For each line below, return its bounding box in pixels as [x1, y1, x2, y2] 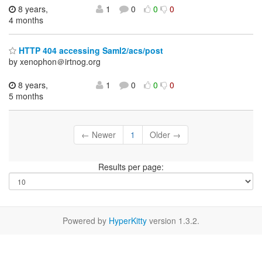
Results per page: [98, 160, 164, 173]
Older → [150, 128, 181, 140]
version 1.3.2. [147, 214, 199, 226]
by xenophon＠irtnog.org [9, 55, 101, 67]
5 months [9, 89, 43, 102]
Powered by [63, 214, 109, 226]
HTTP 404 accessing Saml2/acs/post [16, 44, 163, 56]
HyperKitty [109, 214, 147, 226]
